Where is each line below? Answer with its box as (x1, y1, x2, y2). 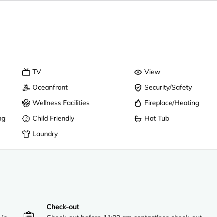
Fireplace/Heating (144, 98, 200, 107)
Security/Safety (144, 82, 192, 92)
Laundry (32, 129, 58, 138)
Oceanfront (32, 82, 68, 92)
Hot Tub (144, 113, 170, 123)
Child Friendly (32, 113, 75, 123)
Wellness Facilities (32, 98, 90, 107)
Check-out (46, 202, 79, 211)
